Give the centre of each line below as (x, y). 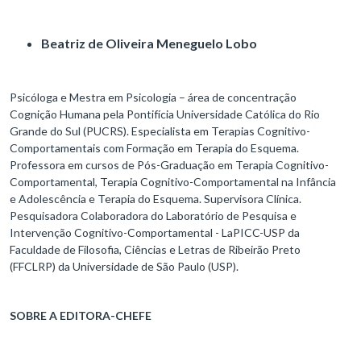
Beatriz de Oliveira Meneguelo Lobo (150, 44)
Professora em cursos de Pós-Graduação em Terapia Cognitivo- (169, 165)
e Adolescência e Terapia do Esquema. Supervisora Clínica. (156, 199)
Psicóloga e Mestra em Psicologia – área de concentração (153, 98)
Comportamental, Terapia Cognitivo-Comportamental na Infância (173, 182)
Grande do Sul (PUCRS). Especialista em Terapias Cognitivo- (160, 131)
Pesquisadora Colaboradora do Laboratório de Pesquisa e (153, 216)
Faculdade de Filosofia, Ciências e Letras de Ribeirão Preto (155, 250)
